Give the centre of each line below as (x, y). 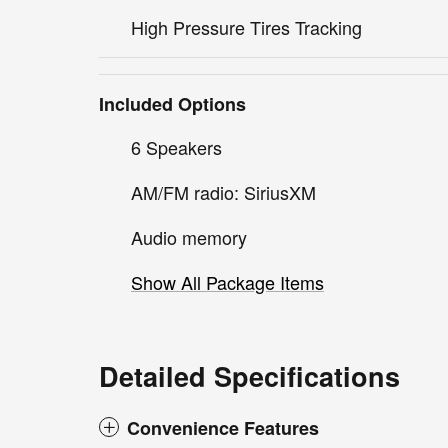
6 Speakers (176, 147)
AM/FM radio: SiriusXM (223, 192)
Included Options (172, 104)
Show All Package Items (227, 282)
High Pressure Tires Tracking (246, 27)
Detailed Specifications (249, 376)
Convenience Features (223, 428)
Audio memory (189, 237)
